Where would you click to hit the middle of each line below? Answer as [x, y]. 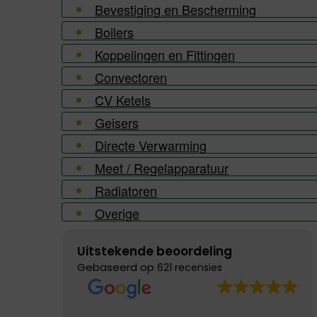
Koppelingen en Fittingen [165, 54]
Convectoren [131, 77]
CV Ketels [123, 100]
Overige [117, 213]
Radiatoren [126, 190]
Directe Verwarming [151, 145]
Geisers [117, 122]
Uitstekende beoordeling [155, 251]
